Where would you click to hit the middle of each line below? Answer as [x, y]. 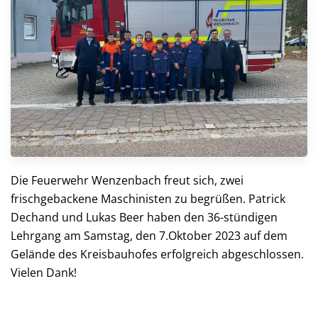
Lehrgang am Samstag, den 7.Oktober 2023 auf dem [149, 235]
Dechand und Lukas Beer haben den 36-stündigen [144, 217]
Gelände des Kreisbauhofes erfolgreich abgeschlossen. [157, 254]
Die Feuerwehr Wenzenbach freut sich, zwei [127, 180]
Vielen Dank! [44, 272]
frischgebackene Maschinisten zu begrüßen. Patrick [148, 198]
